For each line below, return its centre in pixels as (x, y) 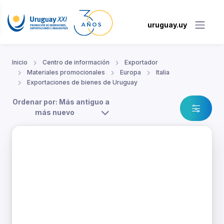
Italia (163, 72)
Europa (130, 72)
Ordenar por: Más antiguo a (61, 102)
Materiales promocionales (66, 72)
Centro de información (76, 62)
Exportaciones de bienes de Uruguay (82, 82)
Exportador (141, 62)
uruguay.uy (167, 24)
